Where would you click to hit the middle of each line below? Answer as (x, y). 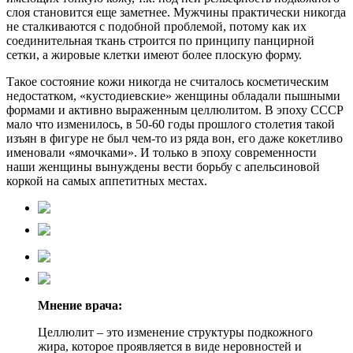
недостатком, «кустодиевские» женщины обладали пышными (173, 95)
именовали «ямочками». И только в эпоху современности (162, 152)
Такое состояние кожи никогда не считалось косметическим (167, 81)
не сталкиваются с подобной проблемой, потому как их (156, 26)
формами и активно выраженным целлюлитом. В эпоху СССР (175, 110)
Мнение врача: (80, 305)
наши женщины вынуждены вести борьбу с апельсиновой (163, 166)
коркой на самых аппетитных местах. (107, 180)
